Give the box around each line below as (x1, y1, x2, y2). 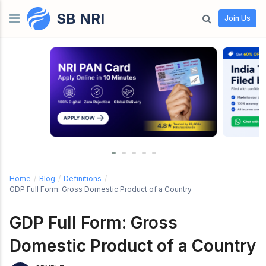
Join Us (224, 14, 251, 23)
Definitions (64, 173, 102, 183)
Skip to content (16, 11, 81, 21)
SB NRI (52, 9, 104, 27)
